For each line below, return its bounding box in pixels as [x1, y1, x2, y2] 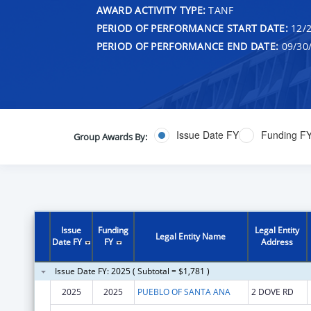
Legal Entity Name [155, 230, 226, 242]
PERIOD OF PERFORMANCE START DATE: [96, 21, 288, 35]
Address [261, 235, 294, 248]
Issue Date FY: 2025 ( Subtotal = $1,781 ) [54, 264, 210, 277]
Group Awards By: [73, 130, 147, 143]
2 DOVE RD [251, 285, 294, 298]
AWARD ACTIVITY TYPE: [96, 3, 206, 17]
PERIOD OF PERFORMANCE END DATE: [96, 39, 279, 53]
